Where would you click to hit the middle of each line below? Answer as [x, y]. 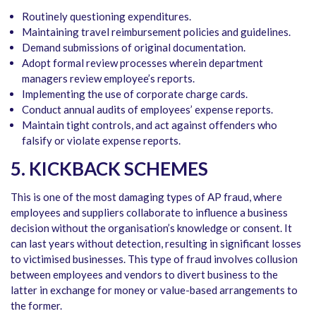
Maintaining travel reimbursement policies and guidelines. [156, 32]
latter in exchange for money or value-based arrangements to [154, 290]
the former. [36, 305]
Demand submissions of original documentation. [134, 47]
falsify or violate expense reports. [101, 140]
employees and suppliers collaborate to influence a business [149, 212]
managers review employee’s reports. [108, 78]
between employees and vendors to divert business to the [144, 274]
